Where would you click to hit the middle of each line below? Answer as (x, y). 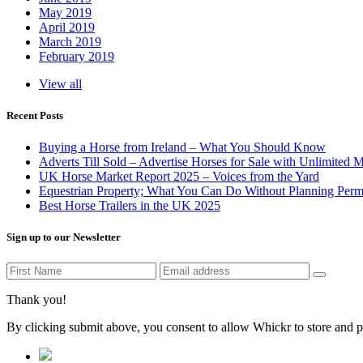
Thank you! (36, 299)
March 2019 (70, 41)
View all (60, 83)
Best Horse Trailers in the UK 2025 (130, 206)
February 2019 (77, 56)
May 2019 (65, 12)
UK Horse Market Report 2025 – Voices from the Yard (179, 177)
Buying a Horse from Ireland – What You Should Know (182, 147)
